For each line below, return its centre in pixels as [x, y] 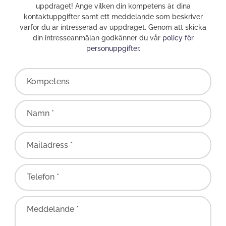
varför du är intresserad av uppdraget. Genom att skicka [113, 27]
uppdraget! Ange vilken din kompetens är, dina [113, 6]
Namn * [41, 114]
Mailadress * [50, 145]
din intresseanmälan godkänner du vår [97, 38]
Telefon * [43, 177]
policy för [178, 38]
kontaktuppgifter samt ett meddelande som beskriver [113, 17]
